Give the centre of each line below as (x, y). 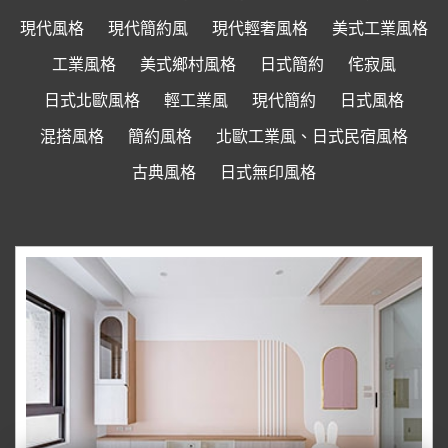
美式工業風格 (380, 28)
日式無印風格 (268, 172)
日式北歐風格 (92, 100)
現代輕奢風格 (260, 28)
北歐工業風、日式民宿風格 (312, 136)
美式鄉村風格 (188, 64)
